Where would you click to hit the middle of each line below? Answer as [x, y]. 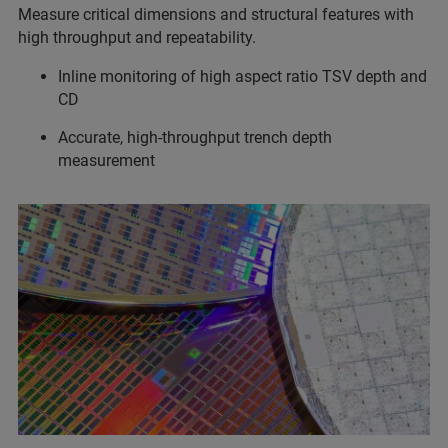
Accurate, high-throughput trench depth [195, 137]
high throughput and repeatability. [137, 37]
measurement [106, 160]
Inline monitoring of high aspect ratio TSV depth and [242, 76]
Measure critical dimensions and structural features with [216, 14]
